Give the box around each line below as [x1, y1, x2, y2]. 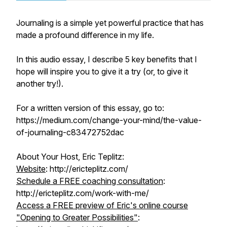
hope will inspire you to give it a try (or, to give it [16, 66, 188, 77]
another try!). [16, 79, 63, 89]
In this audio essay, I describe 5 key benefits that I [16, 54, 197, 64]
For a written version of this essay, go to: [16, 103, 164, 113]
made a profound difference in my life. [16, 30, 154, 40]
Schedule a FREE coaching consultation [16, 176, 163, 186]
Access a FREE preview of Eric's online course [16, 200, 188, 210]
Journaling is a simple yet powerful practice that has [16, 18, 204, 28]
